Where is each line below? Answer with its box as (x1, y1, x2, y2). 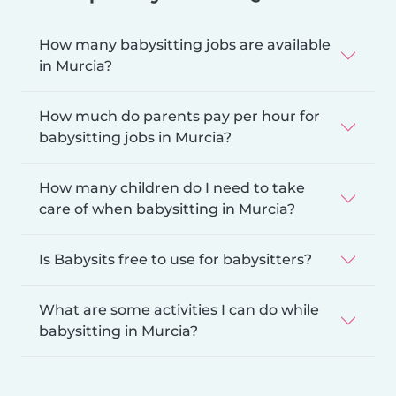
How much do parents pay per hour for (39, 107, 320, 125)
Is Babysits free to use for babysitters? (39, 250, 312, 268)
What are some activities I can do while (39, 301, 319, 318)
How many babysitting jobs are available (39, 35, 331, 53)
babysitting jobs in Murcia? (39, 128, 232, 146)
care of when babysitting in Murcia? (39, 200, 295, 217)
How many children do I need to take (39, 179, 305, 196)
